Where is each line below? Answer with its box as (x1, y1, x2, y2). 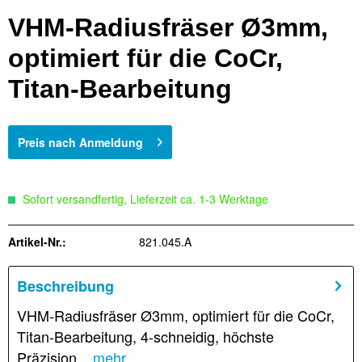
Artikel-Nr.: (8, 234, 66, 250)
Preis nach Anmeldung (18, 134, 143, 151)
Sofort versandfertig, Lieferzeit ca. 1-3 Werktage (19, 191, 268, 208)
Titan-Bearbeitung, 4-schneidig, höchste (17, 326, 274, 347)
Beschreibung (17, 276, 114, 297)
